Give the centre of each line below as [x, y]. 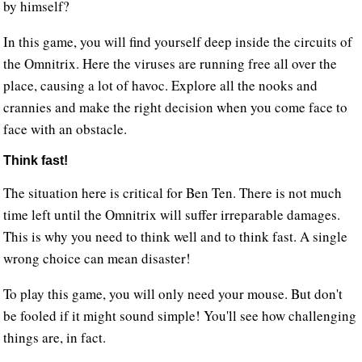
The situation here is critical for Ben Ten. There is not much [173, 192]
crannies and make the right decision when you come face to [176, 107]
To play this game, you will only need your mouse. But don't [173, 293]
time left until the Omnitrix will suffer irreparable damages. [172, 214]
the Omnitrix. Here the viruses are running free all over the [170, 63]
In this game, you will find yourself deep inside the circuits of [178, 41]
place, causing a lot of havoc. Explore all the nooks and [161, 85]
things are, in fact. [55, 337]
